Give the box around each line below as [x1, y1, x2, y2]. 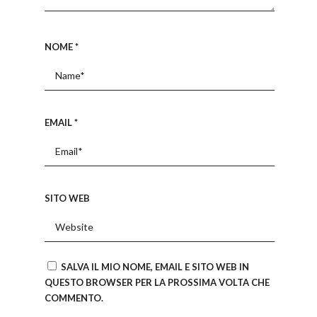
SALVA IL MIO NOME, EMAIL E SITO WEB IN [60, 261, 249, 273]
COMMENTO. [44, 292, 103, 304]
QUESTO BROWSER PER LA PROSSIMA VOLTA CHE [44, 277, 270, 289]
